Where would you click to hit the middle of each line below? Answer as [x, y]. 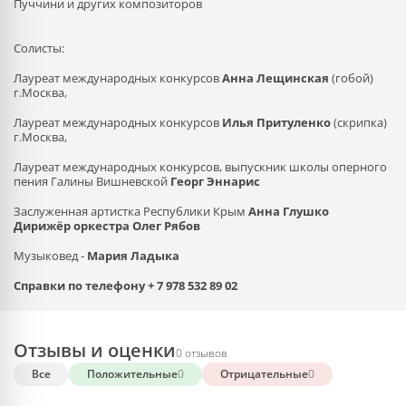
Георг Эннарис [215, 181]
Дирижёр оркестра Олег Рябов [107, 226]
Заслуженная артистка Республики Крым [131, 211]
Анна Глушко [289, 211]
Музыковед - [50, 256]
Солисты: [39, 48]
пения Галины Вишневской [92, 181]
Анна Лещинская [275, 78]
